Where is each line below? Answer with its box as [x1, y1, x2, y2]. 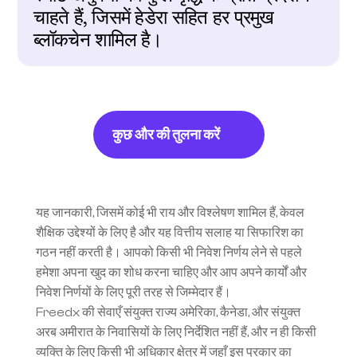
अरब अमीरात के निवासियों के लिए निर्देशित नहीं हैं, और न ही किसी [35, 325, 316, 339]
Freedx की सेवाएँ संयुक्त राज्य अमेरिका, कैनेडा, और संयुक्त [35, 305, 300, 320]
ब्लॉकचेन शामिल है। [33, 27, 163, 51]
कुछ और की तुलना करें [112, 126, 220, 143]
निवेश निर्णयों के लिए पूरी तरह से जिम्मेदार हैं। [35, 285, 231, 300]
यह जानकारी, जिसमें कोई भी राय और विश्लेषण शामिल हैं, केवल [35, 206, 304, 220]
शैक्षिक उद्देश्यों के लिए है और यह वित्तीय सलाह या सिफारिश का [35, 226, 304, 240]
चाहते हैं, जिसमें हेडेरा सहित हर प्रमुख [33, 5, 274, 29]
